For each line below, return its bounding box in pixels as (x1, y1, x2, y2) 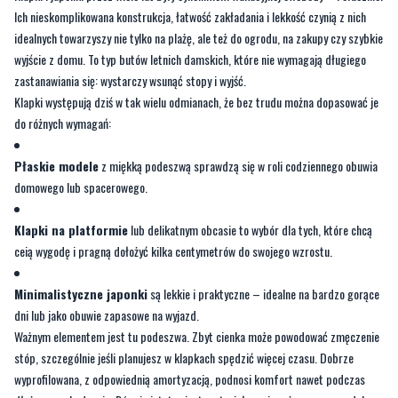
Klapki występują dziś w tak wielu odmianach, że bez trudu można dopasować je (14, 92, 378, 112)
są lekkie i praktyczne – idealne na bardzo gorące (147, 284, 379, 304)
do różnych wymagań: (14, 114, 111, 133)
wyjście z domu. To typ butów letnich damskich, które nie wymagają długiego (14, 50, 366, 69)
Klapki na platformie (14, 220, 128, 240)
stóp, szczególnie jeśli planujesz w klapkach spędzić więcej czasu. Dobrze (14, 348, 354, 368)
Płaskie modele (14, 156, 99, 176)
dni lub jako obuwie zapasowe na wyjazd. (14, 306, 199, 325)
